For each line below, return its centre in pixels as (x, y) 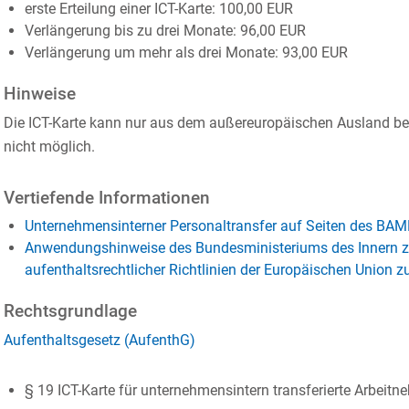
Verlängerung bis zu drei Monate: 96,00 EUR (165, 31)
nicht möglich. (49, 147)
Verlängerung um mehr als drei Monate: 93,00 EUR (186, 52)
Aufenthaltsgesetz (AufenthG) (100, 340)
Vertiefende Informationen (107, 198)
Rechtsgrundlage (70, 311)
